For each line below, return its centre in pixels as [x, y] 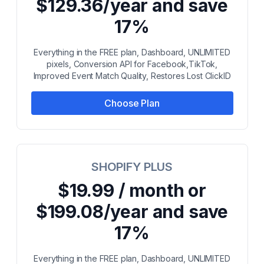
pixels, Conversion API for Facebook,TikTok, [132, 64]
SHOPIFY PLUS [132, 167]
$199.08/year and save [132, 212]
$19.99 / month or [132, 190]
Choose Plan [132, 103]
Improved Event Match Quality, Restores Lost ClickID [132, 76]
